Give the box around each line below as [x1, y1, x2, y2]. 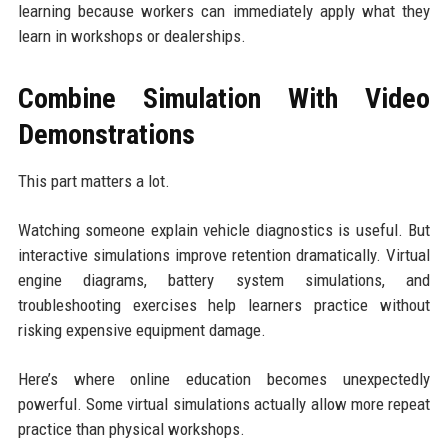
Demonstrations [17, 117, 195, 151]
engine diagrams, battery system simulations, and [17, 269, 431, 290]
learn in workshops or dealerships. [17, 25, 246, 46]
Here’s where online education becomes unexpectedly [17, 368, 431, 389]
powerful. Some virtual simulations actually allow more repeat [17, 393, 431, 414]
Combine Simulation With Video [17, 81, 431, 115]
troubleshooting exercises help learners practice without [17, 294, 431, 315]
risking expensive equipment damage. [17, 319, 266, 340]
